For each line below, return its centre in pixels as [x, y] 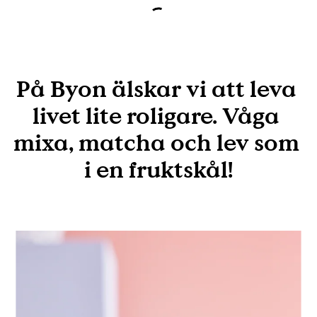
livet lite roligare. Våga [156, 116]
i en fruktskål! [158, 169]
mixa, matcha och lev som [156, 143]
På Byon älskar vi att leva [156, 89]
